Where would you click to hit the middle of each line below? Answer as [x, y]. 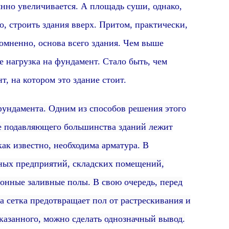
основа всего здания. [79, 43]
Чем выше [143, 43]
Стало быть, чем [135, 61]
